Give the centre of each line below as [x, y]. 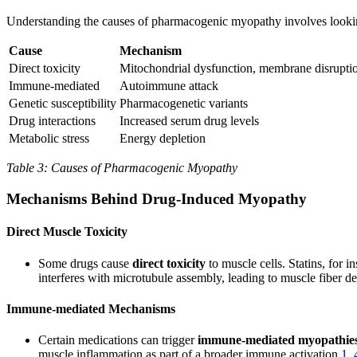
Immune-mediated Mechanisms [91, 308]
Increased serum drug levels [189, 121]
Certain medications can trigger [118, 340]
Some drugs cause [85, 263]
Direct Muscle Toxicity [67, 232]
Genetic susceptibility [63, 104]
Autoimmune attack [169, 86]
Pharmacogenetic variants [184, 104]
